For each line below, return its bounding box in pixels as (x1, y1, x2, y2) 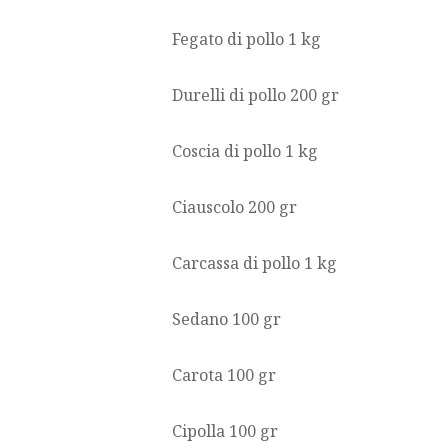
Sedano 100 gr (172, 308, 281, 331)
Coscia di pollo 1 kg (172, 140, 318, 163)
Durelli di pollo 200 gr (172, 84, 339, 107)
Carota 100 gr (172, 364, 276, 387)
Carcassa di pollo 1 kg (172, 252, 337, 275)
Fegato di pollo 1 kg (172, 28, 321, 51)
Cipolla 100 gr (172, 420, 278, 443)
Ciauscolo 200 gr (172, 196, 297, 219)
